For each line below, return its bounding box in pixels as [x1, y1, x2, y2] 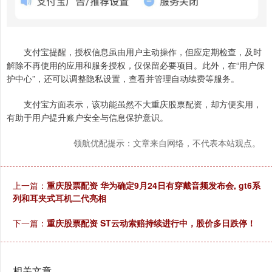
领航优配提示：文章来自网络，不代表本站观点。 [73, 136, 260, 149]
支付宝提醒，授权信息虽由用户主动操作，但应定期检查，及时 [7, 45, 262, 58]
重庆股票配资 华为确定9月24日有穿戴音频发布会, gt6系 [47, 178, 260, 191]
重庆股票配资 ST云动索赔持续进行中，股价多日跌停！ [47, 216, 256, 229]
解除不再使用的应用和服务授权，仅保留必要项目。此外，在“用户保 [7, 58, 265, 71]
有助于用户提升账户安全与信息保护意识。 [7, 110, 168, 123]
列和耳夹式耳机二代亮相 [13, 191, 106, 204]
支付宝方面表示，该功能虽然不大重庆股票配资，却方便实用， [7, 97, 262, 110]
